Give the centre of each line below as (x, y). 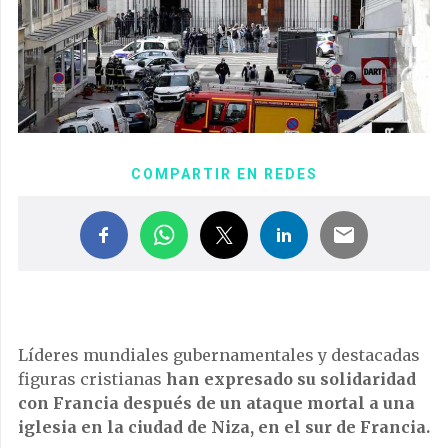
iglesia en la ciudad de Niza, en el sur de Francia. (224, 426)
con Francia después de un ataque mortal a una (216, 402)
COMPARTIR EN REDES (224, 173)
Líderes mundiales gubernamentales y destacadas (219, 354)
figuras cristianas (92, 378)
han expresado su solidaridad (291, 378)
